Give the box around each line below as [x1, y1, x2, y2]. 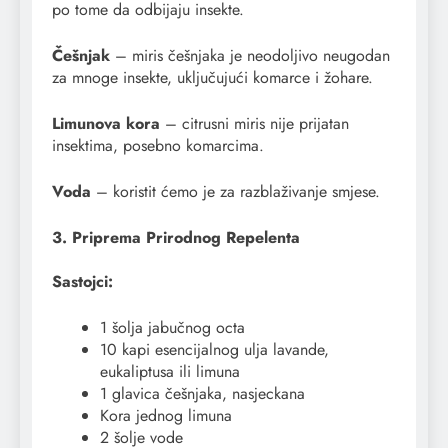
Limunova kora [52, 112, 160, 136]
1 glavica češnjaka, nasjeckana [100, 382, 305, 406]
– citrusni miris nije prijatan [160, 112, 349, 136]
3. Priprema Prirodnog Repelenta [52, 226, 300, 250]
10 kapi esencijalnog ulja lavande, [100, 338, 329, 362]
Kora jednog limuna [100, 404, 232, 428]
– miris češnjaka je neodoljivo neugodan [110, 44, 390, 68]
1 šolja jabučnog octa [100, 316, 245, 340]
